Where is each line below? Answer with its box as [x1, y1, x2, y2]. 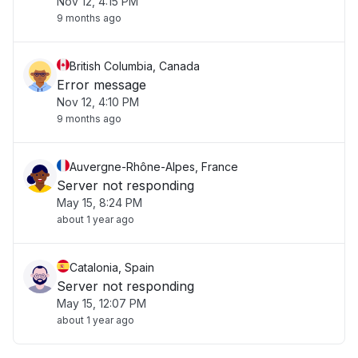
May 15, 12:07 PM [57, 296, 146, 310]
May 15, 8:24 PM [57, 196, 142, 209]
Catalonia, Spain [70, 261, 154, 274]
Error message [57, 77, 146, 93]
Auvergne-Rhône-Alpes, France [70, 160, 238, 173]
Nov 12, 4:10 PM [57, 95, 139, 109]
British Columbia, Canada [70, 59, 200, 73]
